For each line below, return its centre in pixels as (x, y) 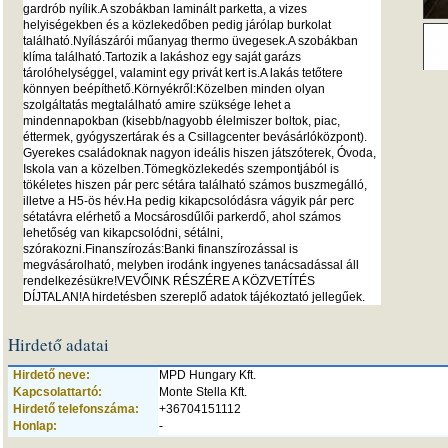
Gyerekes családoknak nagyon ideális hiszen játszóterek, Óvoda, (199, 153)
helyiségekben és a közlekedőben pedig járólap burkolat (177, 25)
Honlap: (35, 426)
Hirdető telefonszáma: (76, 409)
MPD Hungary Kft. (207, 375)
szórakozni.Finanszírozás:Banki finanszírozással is (160, 249)
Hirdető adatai (58, 344)
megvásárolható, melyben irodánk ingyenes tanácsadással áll (191, 265)
